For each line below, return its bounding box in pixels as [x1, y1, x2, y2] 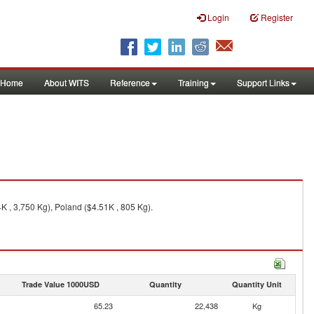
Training [178, 76, 209, 88]
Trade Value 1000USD [21, 279, 100, 289]
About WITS [44, 76, 89, 88]
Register [261, 11, 293, 23]
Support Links [237, 76, 289, 88]
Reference [110, 76, 150, 88]
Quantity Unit [231, 279, 282, 289]
